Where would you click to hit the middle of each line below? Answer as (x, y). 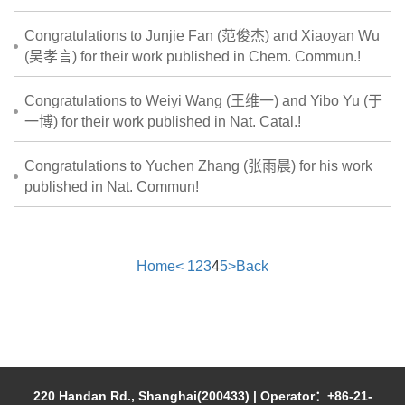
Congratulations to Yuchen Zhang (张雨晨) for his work (198, 166)
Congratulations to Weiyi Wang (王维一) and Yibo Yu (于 (203, 101)
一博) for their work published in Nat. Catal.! (163, 122)
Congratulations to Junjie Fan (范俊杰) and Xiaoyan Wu (202, 36)
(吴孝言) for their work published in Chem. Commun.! (193, 57)
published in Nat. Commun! (112, 187)
